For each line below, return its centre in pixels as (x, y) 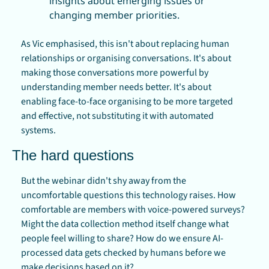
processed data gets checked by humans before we (123, 252)
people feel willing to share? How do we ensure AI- (122, 238)
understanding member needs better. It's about (116, 87)
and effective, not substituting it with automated (117, 116)
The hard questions (73, 155)
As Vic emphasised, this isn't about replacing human (125, 44)
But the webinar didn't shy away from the (104, 180)
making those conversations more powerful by (115, 72)
